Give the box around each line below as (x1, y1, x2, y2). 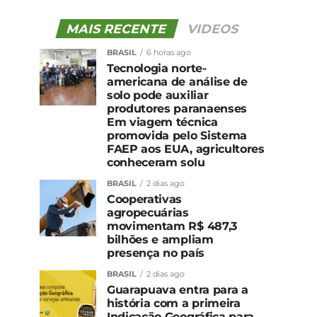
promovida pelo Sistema (107, 128, 247, 142)
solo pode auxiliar (107, 88, 209, 102)
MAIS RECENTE (64, 21, 169, 36)
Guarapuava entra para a (107, 282, 248, 296)
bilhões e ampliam (107, 232, 214, 246)
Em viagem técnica (107, 115, 218, 129)
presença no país (107, 246, 204, 260)
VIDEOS (185, 21, 241, 36)
